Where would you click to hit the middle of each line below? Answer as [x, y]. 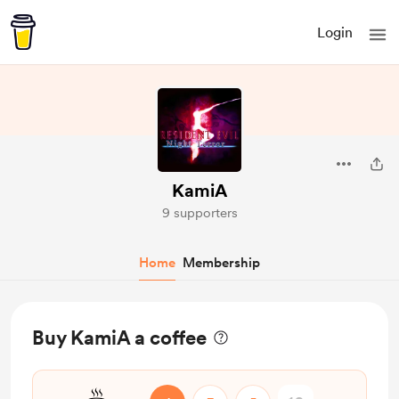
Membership [221, 263]
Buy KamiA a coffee [119, 338]
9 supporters [199, 213]
